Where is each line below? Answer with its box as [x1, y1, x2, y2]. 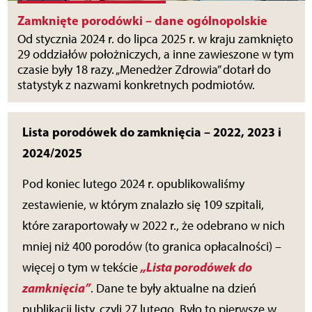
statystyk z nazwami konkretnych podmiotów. [17, 77, 255, 93]
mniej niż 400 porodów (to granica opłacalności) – [22, 239, 281, 255]
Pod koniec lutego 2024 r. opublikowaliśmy [22, 176, 244, 192]
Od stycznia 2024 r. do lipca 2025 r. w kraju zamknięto [17, 31, 293, 47]
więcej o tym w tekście [22, 260, 141, 276]
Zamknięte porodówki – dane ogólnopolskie [17, 13, 270, 29]
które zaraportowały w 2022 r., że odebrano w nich [22, 218, 285, 234]
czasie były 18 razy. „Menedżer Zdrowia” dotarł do [17, 62, 271, 78]
